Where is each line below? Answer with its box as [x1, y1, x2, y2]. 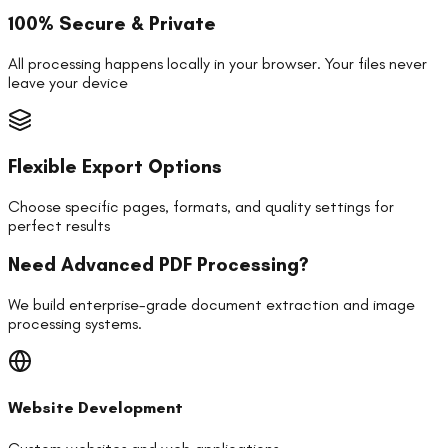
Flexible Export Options [8, 154, 222, 178]
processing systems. [8, 314, 142, 334]
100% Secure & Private [8, 12, 216, 36]
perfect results [8, 215, 110, 235]
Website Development [8, 398, 183, 418]
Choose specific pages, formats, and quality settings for [8, 196, 394, 216]
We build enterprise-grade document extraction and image [8, 295, 415, 315]
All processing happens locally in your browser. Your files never [8, 54, 427, 74]
